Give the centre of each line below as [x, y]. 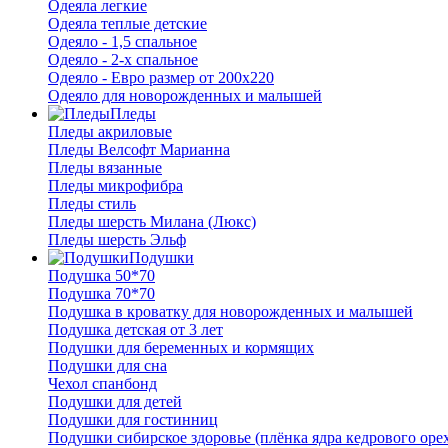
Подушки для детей [115, 401]
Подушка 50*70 [101, 275]
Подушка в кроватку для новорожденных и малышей [230, 311]
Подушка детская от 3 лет [135, 329]
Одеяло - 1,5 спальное [122, 41]
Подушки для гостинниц [133, 419]
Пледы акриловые [110, 131]
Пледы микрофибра [115, 185]
